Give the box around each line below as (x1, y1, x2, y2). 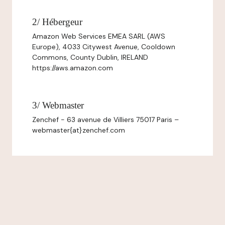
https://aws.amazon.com (32, 63, 113, 72)
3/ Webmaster (32, 100, 84, 110)
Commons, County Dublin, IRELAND (32, 53, 148, 62)
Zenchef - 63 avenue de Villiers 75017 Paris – (32, 115, 179, 124)
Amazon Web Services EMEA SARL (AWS (32, 32, 165, 41)
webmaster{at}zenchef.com (32, 126, 125, 135)
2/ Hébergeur (32, 17, 82, 27)
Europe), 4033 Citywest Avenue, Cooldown (32, 42, 175, 51)
